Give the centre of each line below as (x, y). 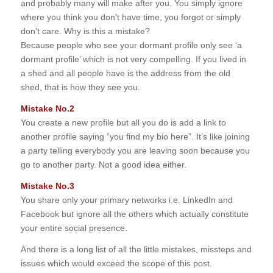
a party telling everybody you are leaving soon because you (135, 151)
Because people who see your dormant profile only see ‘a (131, 45)
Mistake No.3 (47, 186)
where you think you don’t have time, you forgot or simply (130, 17)
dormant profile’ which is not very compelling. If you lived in (133, 59)
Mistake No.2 (47, 109)
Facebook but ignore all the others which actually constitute (134, 214)
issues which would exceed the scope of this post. (116, 263)
